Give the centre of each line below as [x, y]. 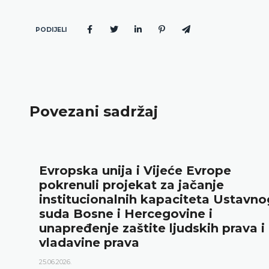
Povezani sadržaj [94, 112]
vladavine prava [89, 242]
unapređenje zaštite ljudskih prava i [152, 228]
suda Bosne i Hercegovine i [125, 213]
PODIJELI [51, 29]
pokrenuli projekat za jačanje [131, 185]
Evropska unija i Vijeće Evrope [135, 170]
